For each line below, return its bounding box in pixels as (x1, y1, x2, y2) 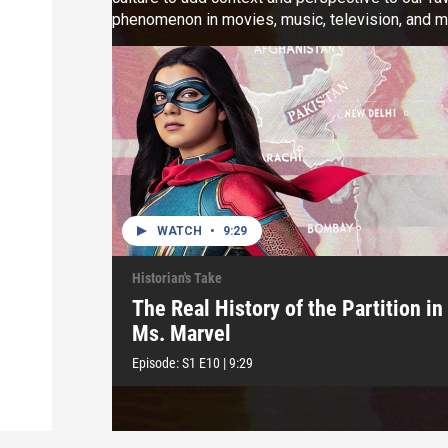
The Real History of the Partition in (132, 295, 443, 321)
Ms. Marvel (132, 320, 231, 346)
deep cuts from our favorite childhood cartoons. (112, 32, 443, 51)
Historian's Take (132, 269, 222, 286)
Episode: (132, 354, 182, 371)
